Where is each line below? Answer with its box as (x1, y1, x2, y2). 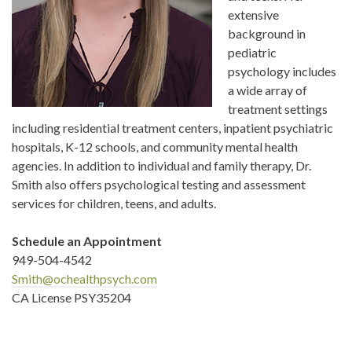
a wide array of (228, 82, 307, 97)
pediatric (228, 45, 277, 60)
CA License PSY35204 (12, 290, 131, 305)
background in (228, 26, 306, 41)
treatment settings (228, 101, 328, 116)
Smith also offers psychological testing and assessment (12, 177, 306, 192)
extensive (228, 7, 279, 22)
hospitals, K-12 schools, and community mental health (12, 139, 298, 154)
